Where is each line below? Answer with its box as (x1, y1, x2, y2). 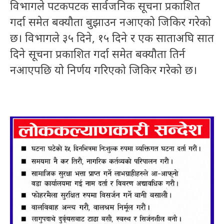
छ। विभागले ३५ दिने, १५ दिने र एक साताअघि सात (10, 30, 214, 45)
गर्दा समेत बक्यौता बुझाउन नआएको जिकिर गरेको (10, 14, 211, 29)
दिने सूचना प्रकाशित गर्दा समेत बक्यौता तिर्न (10, 46, 185, 61)
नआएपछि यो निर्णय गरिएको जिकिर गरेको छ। (10, 62, 197, 77)
